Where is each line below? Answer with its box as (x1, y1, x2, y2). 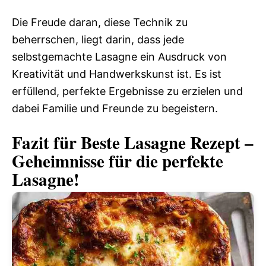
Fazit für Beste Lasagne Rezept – (12, 130, 254, 156)
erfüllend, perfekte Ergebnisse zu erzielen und (12, 85, 243, 98)
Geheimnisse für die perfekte (12, 148, 223, 174)
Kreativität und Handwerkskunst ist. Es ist (12, 68, 221, 81)
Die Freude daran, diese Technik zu (12, 16, 188, 29)
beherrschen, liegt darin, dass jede (12, 33, 184, 46)
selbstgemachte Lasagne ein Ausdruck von (12, 50, 227, 64)
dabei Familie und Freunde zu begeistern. (12, 102, 218, 115)
